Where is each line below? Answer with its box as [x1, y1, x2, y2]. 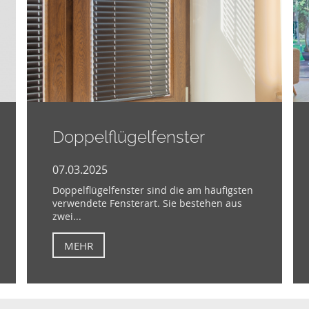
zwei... [52, 210, 82, 223]
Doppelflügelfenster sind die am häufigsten [52, 183, 254, 197]
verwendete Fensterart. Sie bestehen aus [52, 197, 243, 210]
